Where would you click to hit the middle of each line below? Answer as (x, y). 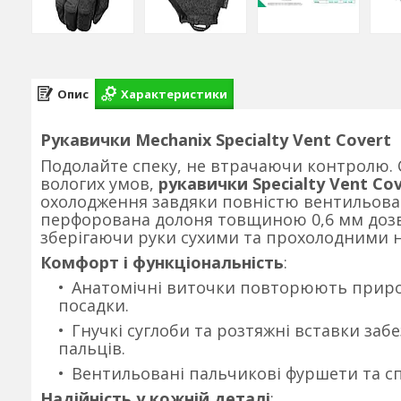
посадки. (94, 305)
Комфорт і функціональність (162, 262)
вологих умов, (99, 183)
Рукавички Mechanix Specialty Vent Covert (216, 140)
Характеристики (174, 94)
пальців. (92, 348)
